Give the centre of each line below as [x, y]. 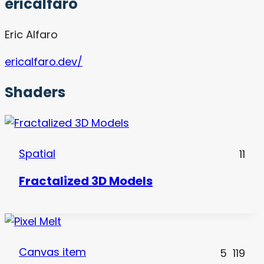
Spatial [37, 154]
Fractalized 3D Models [86, 181]
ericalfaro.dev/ [44, 62]
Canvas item [52, 252]
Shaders [35, 93]
